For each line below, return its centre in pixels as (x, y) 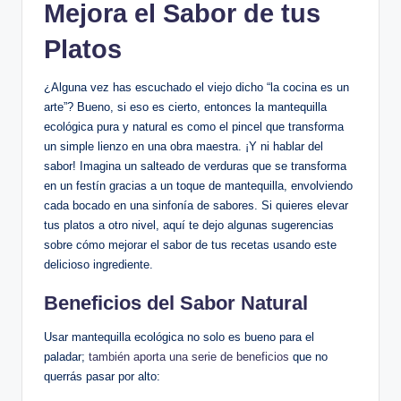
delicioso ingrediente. (98, 264)
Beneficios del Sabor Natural (176, 303)
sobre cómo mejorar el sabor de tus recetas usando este (190, 244)
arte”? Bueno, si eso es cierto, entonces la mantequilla (185, 107)
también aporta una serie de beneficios (189, 356)
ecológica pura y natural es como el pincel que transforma (194, 126)
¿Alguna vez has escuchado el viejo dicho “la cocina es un (196, 87)
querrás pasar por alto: (102, 376)
